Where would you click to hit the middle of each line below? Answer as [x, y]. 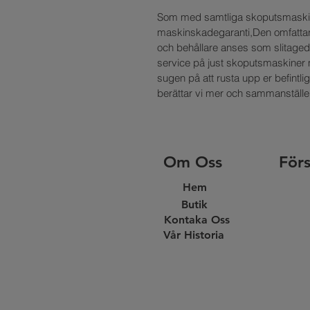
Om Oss [193, 162]
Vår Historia [194, 235]
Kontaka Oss [197, 220]
